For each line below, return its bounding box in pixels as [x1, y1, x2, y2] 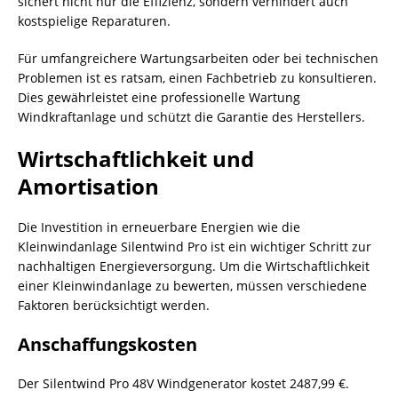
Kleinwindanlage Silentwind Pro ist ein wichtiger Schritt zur [18, 238, 371, 255]
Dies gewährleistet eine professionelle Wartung [18, 89, 300, 106]
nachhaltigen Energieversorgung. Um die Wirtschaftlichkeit [18, 258, 370, 275]
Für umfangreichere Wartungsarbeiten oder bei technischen [18, 50, 378, 67]
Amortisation [18, 171, 159, 201]
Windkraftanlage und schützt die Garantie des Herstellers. [18, 108, 365, 125]
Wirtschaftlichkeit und [18, 144, 254, 173]
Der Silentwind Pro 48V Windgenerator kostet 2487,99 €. [18, 375, 349, 392]
